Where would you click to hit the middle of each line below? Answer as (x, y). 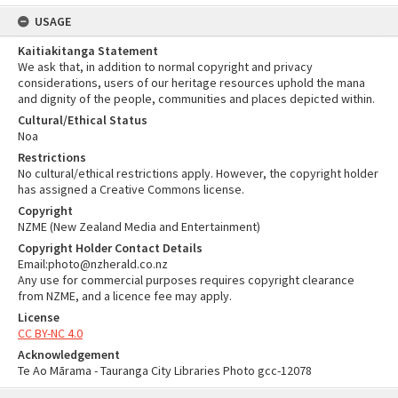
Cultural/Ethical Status (83, 120)
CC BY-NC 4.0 (50, 333)
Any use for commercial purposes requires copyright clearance (186, 280)
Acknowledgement (69, 354)
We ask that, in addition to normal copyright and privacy (165, 67)
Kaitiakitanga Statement (88, 51)
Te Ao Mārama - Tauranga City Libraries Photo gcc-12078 (165, 370)
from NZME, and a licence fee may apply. (125, 296)
